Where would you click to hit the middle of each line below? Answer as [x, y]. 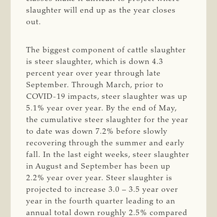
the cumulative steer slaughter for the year [108, 120]
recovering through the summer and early [106, 143]
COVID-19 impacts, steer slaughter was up [107, 97]
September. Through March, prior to [95, 85]
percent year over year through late [94, 73]
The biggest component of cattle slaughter [106, 50]
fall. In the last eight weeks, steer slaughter [108, 155]
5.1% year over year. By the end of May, [102, 108]
